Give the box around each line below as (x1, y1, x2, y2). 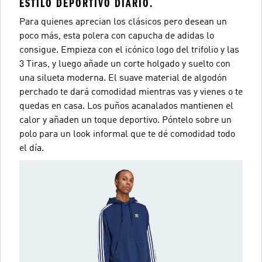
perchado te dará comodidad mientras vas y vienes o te (19, 88, 243, 97)
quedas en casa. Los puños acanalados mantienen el (19, 102, 233, 111)
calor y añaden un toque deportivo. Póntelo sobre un (19, 116, 232, 125)
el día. (19, 144, 44, 153)
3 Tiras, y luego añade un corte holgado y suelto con (19, 60, 230, 69)
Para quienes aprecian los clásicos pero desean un (19, 18, 227, 27)
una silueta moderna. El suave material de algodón (19, 74, 227, 83)
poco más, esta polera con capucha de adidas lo (19, 32, 214, 41)
